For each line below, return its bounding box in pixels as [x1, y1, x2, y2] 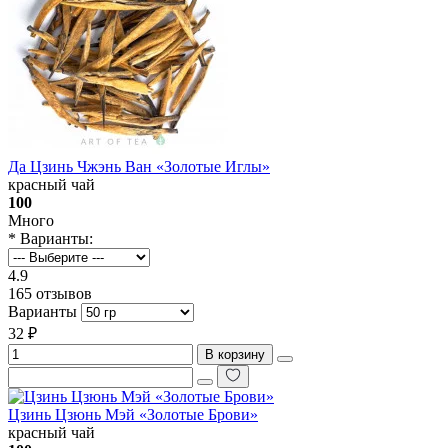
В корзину [205, 347, 265, 363]
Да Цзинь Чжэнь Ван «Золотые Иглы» [8, 158, 270, 176]
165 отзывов [8, 285, 92, 303]
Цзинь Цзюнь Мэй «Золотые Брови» [8, 406, 258, 424]
